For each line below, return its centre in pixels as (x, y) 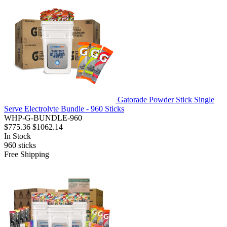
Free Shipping (27, 155)
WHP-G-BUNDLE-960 (43, 118)
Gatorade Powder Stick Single (166, 100)
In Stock (17, 136)
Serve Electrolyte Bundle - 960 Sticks (64, 109)
